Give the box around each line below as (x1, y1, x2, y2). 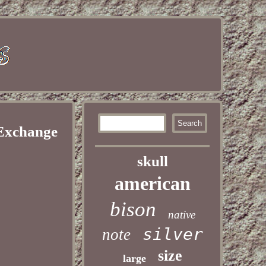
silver (142, 224, 203, 244)
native (167, 208, 195, 221)
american (114, 173, 191, 194)
